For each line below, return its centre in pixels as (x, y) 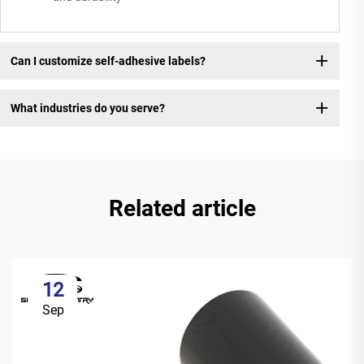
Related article (182, 209)
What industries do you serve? (87, 108)
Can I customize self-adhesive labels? (108, 61)
